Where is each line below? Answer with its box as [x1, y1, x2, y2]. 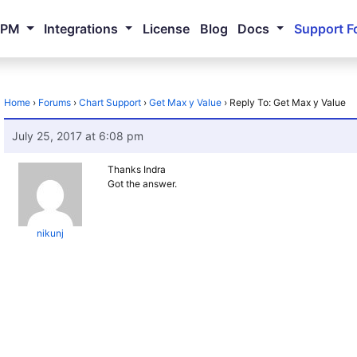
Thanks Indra [108, 163, 167, 175]
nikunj [36, 227, 64, 239]
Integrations [44, 21, 119, 37]
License [142, 21, 190, 37]
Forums [38, 96, 72, 108]
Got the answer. [108, 178, 178, 190]
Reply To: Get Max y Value [229, 96, 347, 108]
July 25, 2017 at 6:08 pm [12, 129, 144, 143]
